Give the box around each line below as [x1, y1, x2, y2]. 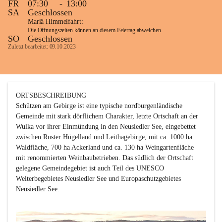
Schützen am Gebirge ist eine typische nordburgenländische [16, 102, 184, 110]
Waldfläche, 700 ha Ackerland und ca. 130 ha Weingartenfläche [16, 144, 196, 151]
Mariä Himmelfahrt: [28, 18, 83, 25]
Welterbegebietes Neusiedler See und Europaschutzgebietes [16, 175, 183, 182]
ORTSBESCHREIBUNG [16, 92, 86, 99]
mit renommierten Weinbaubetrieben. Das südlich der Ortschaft [16, 154, 195, 162]
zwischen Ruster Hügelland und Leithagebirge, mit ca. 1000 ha [16, 133, 194, 141]
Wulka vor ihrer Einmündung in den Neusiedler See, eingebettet [16, 123, 198, 130]
